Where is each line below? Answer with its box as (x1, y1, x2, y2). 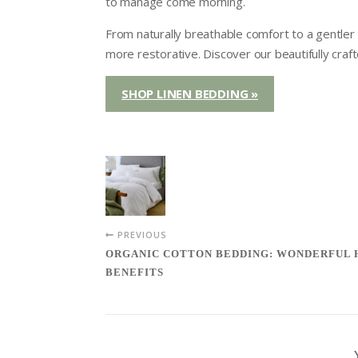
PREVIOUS (114, 228, 167, 241)
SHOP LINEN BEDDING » (121, 85, 258, 101)
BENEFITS (105, 265, 164, 278)
